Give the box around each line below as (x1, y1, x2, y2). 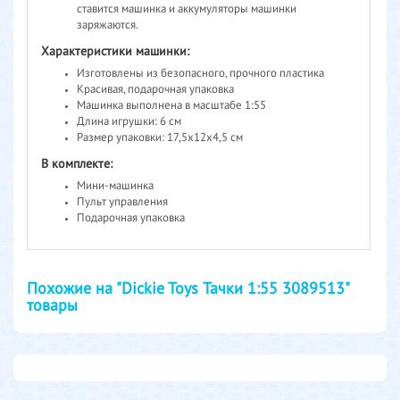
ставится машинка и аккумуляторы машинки (77, 3, 296, 15)
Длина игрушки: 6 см (77, 115, 181, 128)
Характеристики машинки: (41, 45, 189, 58)
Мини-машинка (77, 179, 154, 192)
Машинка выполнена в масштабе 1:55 (77, 99, 266, 112)
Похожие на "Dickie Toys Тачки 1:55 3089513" (27, 280, 349, 297)
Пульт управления (77, 196, 168, 208)
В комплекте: (41, 157, 112, 171)
